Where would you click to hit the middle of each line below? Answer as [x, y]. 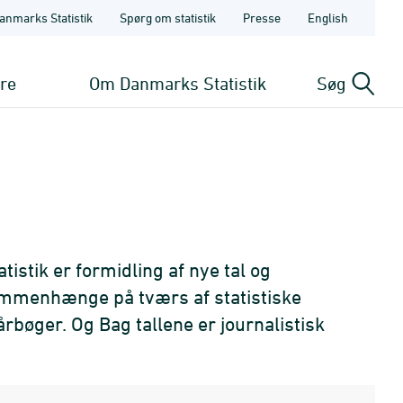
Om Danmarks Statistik [178, 83]
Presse [262, 18]
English [328, 18]
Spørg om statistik [168, 18]
